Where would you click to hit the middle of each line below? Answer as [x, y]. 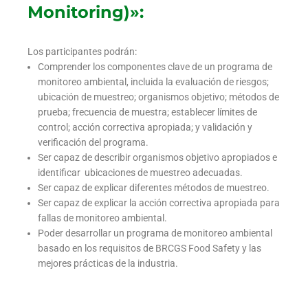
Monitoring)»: [86, 12]
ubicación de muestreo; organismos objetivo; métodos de [158, 97]
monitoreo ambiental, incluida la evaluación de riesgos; [153, 82]
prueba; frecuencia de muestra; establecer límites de [147, 112]
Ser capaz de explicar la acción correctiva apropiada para [159, 203]
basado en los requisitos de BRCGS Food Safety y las [150, 249]
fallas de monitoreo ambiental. [102, 218]
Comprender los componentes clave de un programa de [155, 67]
